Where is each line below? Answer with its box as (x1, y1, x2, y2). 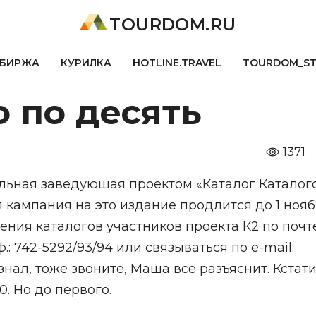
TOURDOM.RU (109, 14, 236, 35)
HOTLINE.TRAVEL (132, 56, 221, 69)
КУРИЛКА (60, 56, 111, 69)
